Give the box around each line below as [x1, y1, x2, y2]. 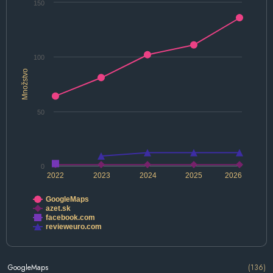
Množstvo [21, 68, 29, 101]
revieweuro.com [46, 222, 102, 232]
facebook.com [46, 213, 95, 222]
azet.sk [46, 204, 71, 213]
